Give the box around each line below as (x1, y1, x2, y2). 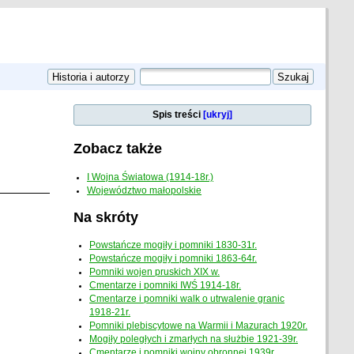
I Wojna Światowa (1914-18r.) (87, 171, 214, 182)
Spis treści (153, 110, 204, 120)
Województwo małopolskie (87, 185, 202, 195)
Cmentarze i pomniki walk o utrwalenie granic (89, 294, 285, 304)
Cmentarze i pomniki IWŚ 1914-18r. (89, 281, 242, 291)
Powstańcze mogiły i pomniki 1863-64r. (89, 254, 258, 264)
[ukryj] (203, 110, 233, 120)
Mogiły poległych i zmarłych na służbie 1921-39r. (89, 334, 299, 345)
